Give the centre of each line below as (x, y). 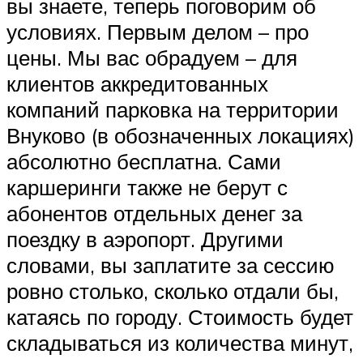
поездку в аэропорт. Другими (145, 239)
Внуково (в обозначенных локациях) (181, 135)
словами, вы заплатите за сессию (171, 265)
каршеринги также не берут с (147, 187)
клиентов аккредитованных (137, 83)
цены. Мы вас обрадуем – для (152, 57)
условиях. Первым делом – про (158, 31)
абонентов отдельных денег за (154, 213)
